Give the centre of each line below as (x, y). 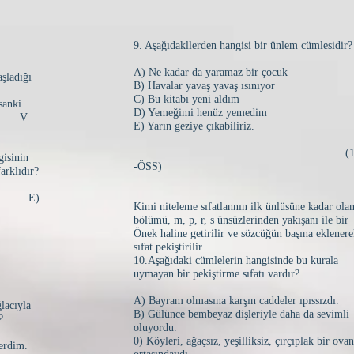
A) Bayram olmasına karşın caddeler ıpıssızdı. (236, 301)
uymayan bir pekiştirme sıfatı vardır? (217, 274)
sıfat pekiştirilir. (169, 247)
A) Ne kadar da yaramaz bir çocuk (211, 72)
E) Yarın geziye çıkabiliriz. (194, 126)
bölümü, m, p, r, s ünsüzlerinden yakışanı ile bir (241, 220)
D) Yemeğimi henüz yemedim (200, 113)
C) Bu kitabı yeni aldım (186, 99)
